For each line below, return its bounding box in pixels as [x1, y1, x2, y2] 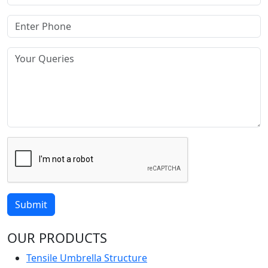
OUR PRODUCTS [7, 229, 107, 247]
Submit [15, 198, 47, 212]
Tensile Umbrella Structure [26, 251, 147, 265]
